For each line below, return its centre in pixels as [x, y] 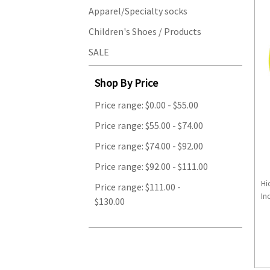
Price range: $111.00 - [138, 187]
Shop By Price [127, 83]
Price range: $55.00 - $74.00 [149, 125]
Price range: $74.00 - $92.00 [149, 146]
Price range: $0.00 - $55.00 [146, 105]
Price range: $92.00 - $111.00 [151, 166]
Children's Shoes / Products [145, 31]
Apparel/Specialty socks [138, 11]
